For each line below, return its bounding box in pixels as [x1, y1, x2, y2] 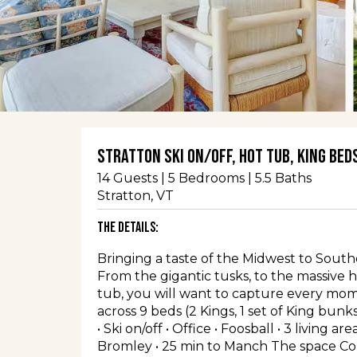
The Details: [97, 219, 159, 236]
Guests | [110, 171, 165, 186]
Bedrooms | [175, 171, 252, 186]
